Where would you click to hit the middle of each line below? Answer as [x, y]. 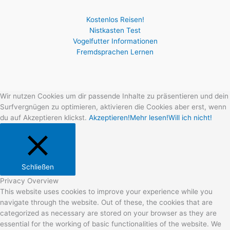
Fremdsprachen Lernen [115, 52]
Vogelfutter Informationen [115, 41]
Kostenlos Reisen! [115, 19]
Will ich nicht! [190, 117]
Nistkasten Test [115, 30]
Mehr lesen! [149, 117]
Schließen [38, 167]
